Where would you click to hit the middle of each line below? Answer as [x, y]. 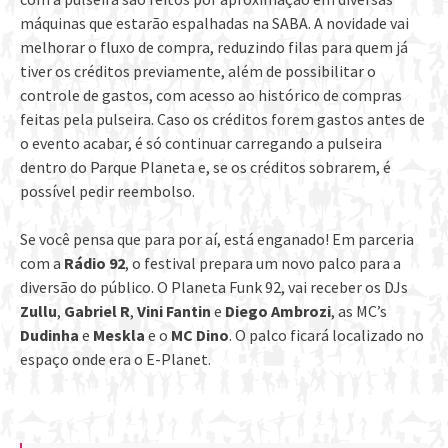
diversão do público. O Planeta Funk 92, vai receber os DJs [214, 286]
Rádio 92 [94, 262]
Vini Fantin [174, 310]
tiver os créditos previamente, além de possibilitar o [198, 70]
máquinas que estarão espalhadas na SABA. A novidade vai [214, 22]
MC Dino [200, 334]
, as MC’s [359, 310]
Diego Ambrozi [278, 310]
